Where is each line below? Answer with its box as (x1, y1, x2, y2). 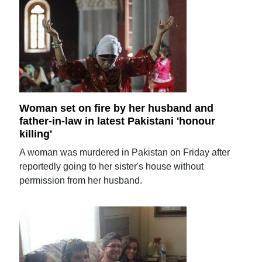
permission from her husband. (19, 175, 143, 185)
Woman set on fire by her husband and (19, 102, 214, 114)
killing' (19, 127, 53, 140)
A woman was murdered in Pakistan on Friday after (19, 147, 230, 157)
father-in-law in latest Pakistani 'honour (19, 115, 216, 127)
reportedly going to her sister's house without (19, 161, 204, 171)
